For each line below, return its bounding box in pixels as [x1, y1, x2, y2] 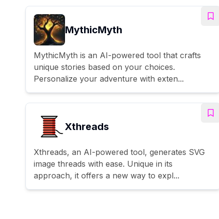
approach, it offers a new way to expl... [34, 170, 179, 180]
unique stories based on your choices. [34, 62, 175, 72]
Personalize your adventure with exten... [34, 73, 184, 84]
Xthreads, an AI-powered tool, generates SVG [34, 147, 205, 157]
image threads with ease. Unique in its [34, 158, 173, 169]
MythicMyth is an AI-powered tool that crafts [34, 50, 201, 60]
